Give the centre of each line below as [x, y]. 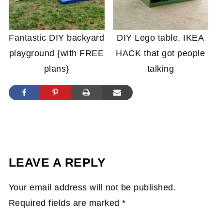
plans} [56, 69]
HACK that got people [161, 53]
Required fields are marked [65, 203]
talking [161, 69]
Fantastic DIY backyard [57, 38]
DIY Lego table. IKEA [161, 38]
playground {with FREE [56, 53]
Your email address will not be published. [92, 187]
